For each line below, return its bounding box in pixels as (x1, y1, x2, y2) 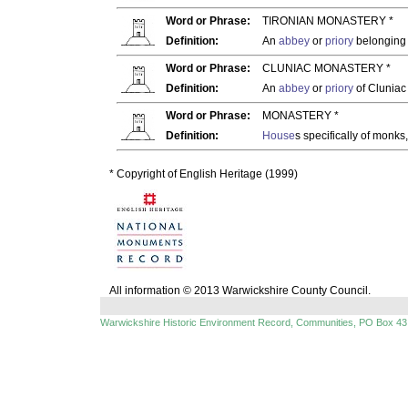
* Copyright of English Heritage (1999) (109, 168, 298, 180)
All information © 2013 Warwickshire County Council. (109, 284, 371, 297)
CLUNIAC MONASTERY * (262, 62, 391, 75)
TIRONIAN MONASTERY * (262, 15, 393, 27)
